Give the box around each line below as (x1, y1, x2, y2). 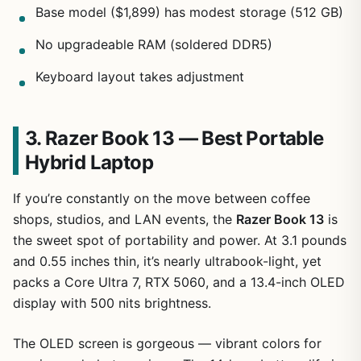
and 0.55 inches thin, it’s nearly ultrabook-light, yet (13, 253, 322, 270)
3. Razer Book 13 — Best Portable (24, 127, 324, 151)
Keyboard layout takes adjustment (35, 68, 244, 85)
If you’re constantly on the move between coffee (13, 190, 310, 207)
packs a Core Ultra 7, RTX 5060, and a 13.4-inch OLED (13, 274, 345, 291)
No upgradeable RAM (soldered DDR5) (35, 36, 272, 53)
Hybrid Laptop (24, 151, 153, 175)
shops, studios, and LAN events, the (13, 211, 236, 228)
